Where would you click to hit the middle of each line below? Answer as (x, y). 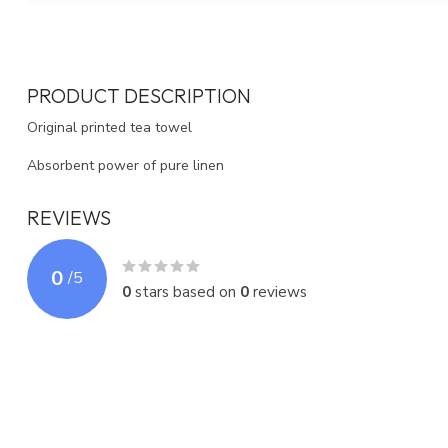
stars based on (185, 291)
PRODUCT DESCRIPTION (139, 95)
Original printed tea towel (109, 127)
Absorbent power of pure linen (125, 165)
